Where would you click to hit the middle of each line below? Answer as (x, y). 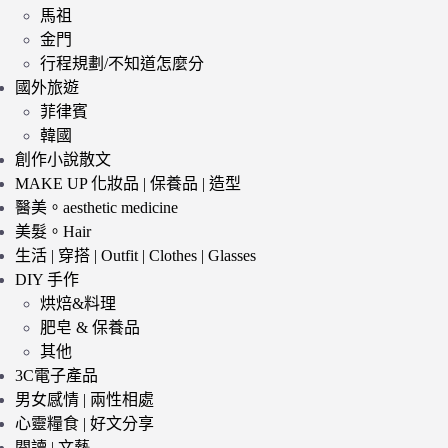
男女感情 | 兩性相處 (84, 399)
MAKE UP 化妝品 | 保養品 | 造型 (127, 183)
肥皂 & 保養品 (89, 327)
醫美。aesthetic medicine (96, 207)
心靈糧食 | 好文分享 (84, 423)
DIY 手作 (46, 279)
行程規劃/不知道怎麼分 (121, 63)
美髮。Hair (52, 231)
